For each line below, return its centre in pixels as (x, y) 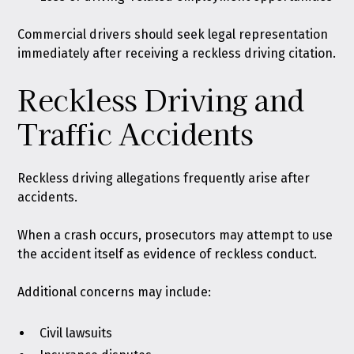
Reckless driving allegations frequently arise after (164, 178)
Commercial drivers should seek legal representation (173, 34)
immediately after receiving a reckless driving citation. (177, 53)
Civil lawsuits (76, 333)
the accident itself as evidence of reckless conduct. (168, 254)
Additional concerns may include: (115, 292)
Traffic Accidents (136, 133)
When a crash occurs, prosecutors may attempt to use (175, 235)
